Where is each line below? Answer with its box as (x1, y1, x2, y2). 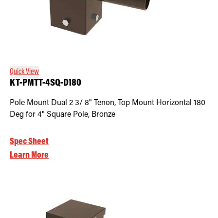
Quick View (10, 68, 39, 76)
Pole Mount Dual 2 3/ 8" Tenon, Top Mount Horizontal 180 (10, 99, 205, 107)
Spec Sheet (10, 137, 49, 146)
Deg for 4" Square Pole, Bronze (10, 110, 115, 119)
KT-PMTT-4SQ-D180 (10, 78, 81, 89)
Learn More (10, 150, 49, 160)
